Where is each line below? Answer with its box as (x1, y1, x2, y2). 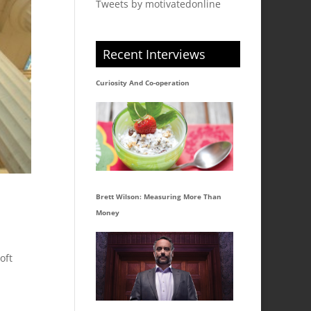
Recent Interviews (103, 46, 206, 62)
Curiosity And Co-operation (96, 78, 190, 87)
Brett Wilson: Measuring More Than (96, 191, 222, 201)
